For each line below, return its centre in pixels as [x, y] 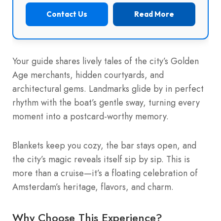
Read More [154, 14]
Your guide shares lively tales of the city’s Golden [106, 61]
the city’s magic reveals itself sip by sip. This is [101, 159]
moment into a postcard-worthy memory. [91, 116]
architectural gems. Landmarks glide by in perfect [108, 89]
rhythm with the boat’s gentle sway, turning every [106, 102]
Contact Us [67, 14]
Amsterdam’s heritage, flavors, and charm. [93, 187]
